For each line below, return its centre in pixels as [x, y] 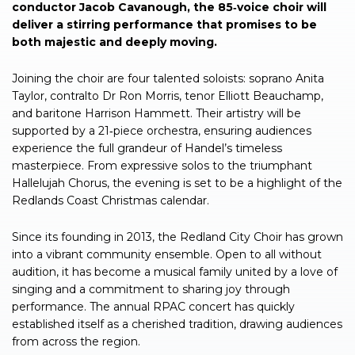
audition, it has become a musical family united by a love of [175, 271]
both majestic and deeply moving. [115, 42]
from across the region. [76, 341]
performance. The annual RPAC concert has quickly [153, 306]
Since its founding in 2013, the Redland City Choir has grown [177, 237]
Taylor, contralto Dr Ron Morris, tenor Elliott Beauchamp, [168, 95]
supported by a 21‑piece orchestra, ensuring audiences [162, 130]
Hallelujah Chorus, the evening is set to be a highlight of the [177, 183]
